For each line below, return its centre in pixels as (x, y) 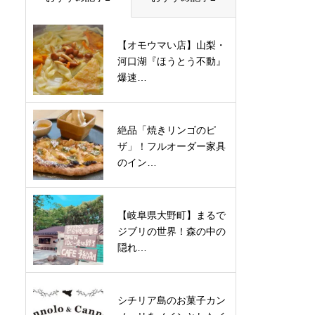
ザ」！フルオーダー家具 (172, 146)
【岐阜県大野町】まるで (172, 215)
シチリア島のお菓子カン (172, 300)
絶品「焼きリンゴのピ (167, 130)
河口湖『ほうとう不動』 (172, 61)
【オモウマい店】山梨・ (172, 45)
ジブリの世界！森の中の (172, 231)
